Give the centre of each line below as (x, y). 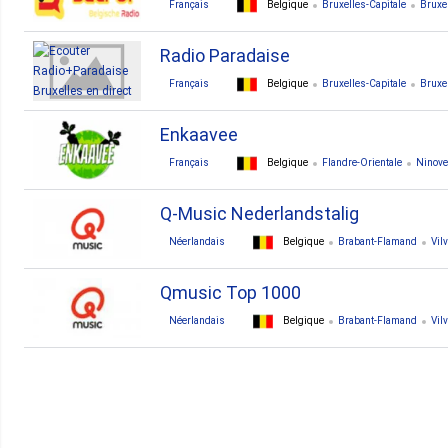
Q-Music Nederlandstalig (259, 213)
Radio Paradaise (225, 55)
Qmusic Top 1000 (230, 292)
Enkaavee (199, 134)
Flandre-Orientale (362, 163)
